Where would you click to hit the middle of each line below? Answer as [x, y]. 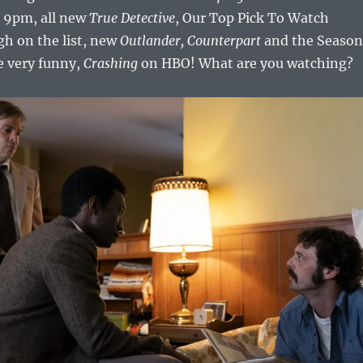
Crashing [110, 64]
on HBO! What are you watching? [245, 64]
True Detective [132, 18]
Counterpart [224, 41]
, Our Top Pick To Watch [252, 18]
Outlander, [153, 41]
